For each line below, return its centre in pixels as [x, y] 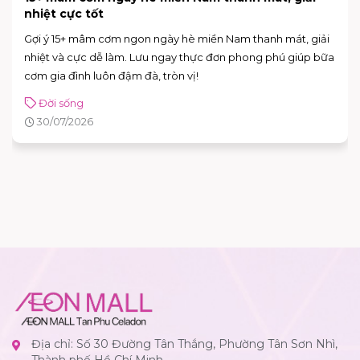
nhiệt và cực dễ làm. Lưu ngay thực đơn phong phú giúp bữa [179, 57]
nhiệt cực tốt [64, 13]
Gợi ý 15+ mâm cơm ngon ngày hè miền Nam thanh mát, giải [177, 38]
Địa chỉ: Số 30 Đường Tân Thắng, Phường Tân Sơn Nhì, [184, 344]
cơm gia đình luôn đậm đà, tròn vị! [111, 75]
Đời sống [61, 102]
